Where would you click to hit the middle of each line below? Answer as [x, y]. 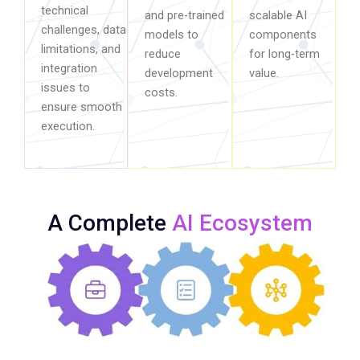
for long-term [284, 54]
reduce [163, 54]
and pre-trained [185, 16]
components [282, 35]
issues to [65, 88]
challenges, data [84, 30]
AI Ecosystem [242, 223]
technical [65, 11]
